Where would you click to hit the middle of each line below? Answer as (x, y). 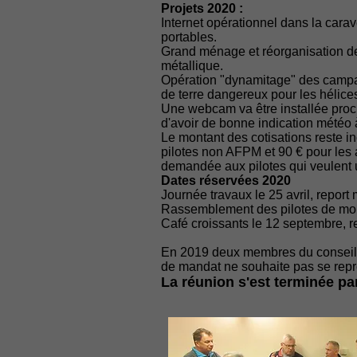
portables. (189, 37)
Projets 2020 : (204, 8)
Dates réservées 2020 (226, 180)
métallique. (192, 66)
